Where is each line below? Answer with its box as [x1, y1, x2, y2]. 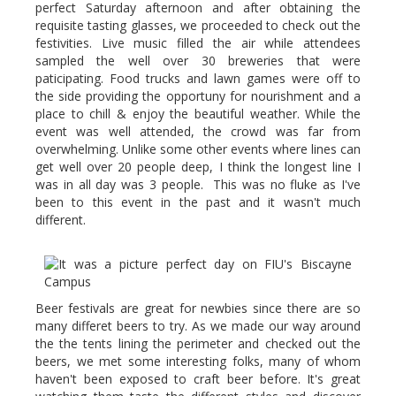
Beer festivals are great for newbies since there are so [35, 300, 361, 316]
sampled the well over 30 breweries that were [35, 52, 361, 69]
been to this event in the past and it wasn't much [35, 194, 361, 210]
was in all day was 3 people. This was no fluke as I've [35, 176, 361, 193]
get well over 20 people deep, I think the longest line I [35, 158, 361, 175]
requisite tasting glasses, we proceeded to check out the [35, 17, 361, 34]
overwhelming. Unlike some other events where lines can [35, 141, 361, 157]
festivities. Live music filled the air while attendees [35, 34, 361, 51]
